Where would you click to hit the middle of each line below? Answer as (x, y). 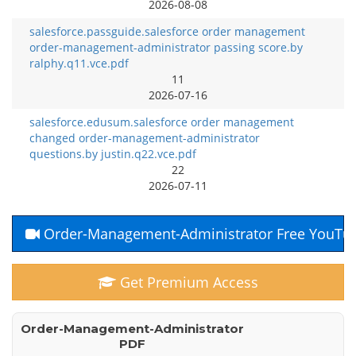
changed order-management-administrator (145, 138)
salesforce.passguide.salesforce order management (167, 31)
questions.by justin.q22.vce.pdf (113, 154)
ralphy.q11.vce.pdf (79, 63)
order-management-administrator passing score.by (166, 47)
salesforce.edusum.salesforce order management (162, 122)
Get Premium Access (187, 282)
